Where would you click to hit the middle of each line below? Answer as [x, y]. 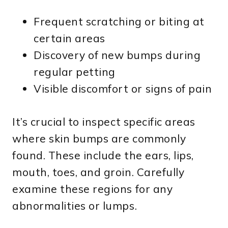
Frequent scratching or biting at [119, 21]
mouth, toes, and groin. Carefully [98, 172]
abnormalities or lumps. [75, 205]
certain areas [69, 38]
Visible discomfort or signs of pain [123, 88]
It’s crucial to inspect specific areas [104, 121]
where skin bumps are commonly [99, 138]
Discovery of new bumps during [117, 55]
